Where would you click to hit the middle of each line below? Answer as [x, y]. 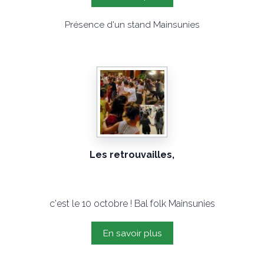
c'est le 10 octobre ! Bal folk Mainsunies [132, 204]
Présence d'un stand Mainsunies [132, 24]
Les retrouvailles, [132, 155]
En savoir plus [132, 233]
